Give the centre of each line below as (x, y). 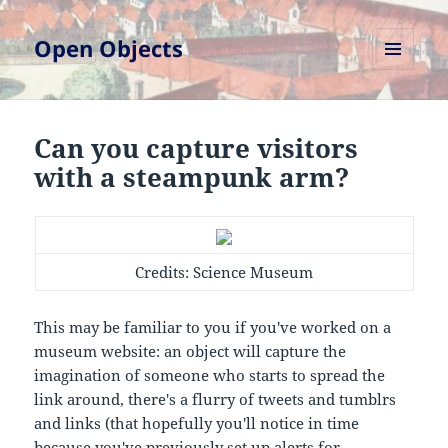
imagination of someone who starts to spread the (210, 375)
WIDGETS (400, 112)
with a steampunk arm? (192, 177)
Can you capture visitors (196, 148)
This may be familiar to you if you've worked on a (213, 327)
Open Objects (109, 48)
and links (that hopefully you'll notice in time (197, 423)
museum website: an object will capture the (190, 351)
